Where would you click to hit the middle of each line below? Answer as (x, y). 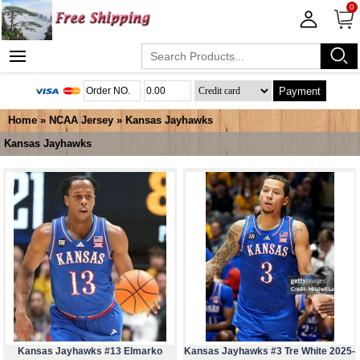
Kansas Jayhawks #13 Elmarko (90, 352)
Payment (300, 91)
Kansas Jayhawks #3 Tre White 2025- (270, 352)
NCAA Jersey (81, 120)
